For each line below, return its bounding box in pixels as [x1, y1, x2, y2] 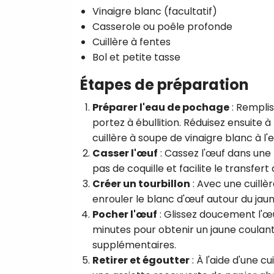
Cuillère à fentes [92, 34, 171, 49]
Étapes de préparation [80, 74, 249, 95]
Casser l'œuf [92, 146, 158, 160]
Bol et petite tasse [92, 50, 180, 64]
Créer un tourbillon [92, 176, 190, 191]
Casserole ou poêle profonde [92, 19, 232, 34]
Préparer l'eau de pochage [92, 100, 229, 114]
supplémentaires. [92, 237, 176, 252]
